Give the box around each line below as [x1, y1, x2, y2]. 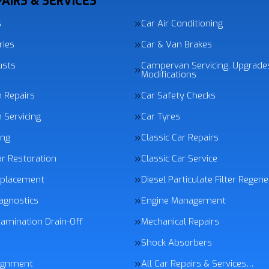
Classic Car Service [141, 153, 217, 165]
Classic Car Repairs [141, 131, 219, 144]
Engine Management [141, 195, 226, 207]
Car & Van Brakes [141, 38, 212, 50]
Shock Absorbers [141, 237, 212, 249]
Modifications [141, 68, 196, 80]
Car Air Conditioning [141, 17, 223, 29]
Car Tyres [141, 110, 180, 122]
